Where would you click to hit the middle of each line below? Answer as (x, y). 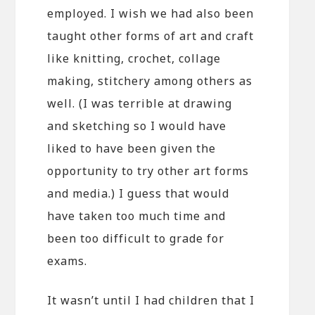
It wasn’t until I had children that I (151, 300)
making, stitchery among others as (150, 81)
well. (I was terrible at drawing (140, 103)
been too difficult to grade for (136, 238)
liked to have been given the (132, 148)
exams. (67, 261)
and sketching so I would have (137, 126)
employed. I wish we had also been (151, 13)
